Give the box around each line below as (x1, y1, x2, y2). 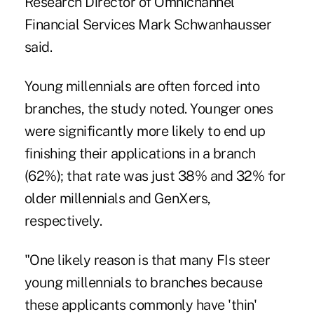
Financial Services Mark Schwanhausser (24, 15, 272, 33)
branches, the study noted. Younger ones (24, 100, 273, 117)
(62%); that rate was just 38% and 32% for (24, 167, 286, 184)
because (207, 273, 263, 291)
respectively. (24, 212, 102, 229)
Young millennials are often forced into (24, 77, 260, 95)
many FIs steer (179, 251, 271, 268)
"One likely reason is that (24, 251, 180, 268)
